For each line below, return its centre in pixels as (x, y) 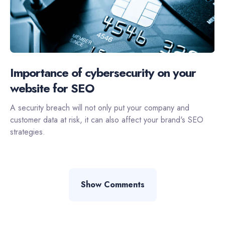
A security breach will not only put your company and (100, 108)
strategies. (28, 132)
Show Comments (113, 185)
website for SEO (52, 88)
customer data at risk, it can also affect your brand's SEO (107, 120)
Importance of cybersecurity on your (103, 73)
